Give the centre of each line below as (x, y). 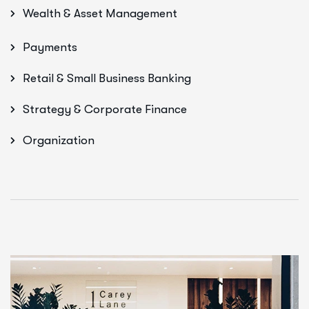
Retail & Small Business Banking (107, 78)
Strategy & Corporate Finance (105, 109)
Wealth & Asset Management (100, 13)
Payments (50, 47)
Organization (59, 140)
